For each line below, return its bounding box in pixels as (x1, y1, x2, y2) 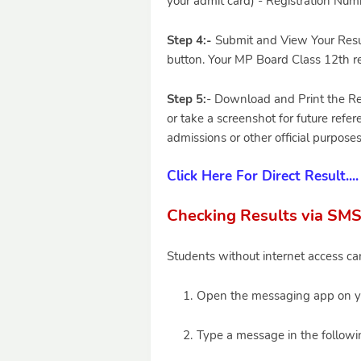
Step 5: (167, 91, 206, 107)
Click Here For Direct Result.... (167, 167, 359, 185)
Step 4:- (167, 32, 215, 48)
